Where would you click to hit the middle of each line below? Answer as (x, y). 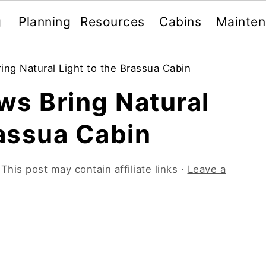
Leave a (206, 169)
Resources (113, 21)
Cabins (180, 21)
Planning (45, 21)
